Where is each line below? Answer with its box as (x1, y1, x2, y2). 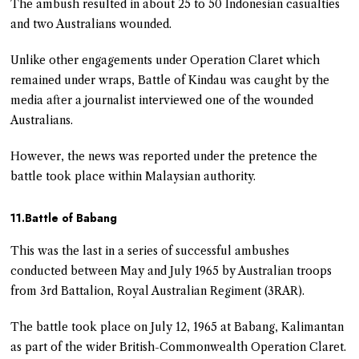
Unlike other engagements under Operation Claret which (10, 52, 321, 67)
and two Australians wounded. (10, 16, 172, 31)
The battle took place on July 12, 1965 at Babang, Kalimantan (10, 319, 345, 334)
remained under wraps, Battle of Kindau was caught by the (10, 72, 330, 87)
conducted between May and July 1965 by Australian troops (10, 263, 333, 278)
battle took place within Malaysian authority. (10, 168, 256, 184)
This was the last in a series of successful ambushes (10, 243, 290, 258)
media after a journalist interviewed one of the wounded (10, 92, 314, 107)
